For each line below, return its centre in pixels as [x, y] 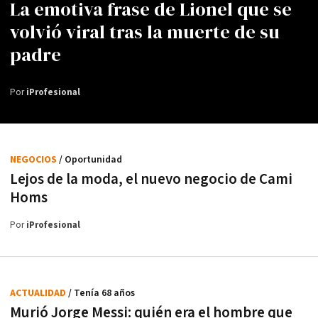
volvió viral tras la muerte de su [145, 32]
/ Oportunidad [91, 159]
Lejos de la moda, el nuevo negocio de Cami [151, 179]
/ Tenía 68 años [102, 293]
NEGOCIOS [34, 159]
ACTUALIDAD [39, 293]
